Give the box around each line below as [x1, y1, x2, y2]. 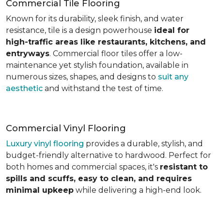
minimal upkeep [6, 185, 74, 195]
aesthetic [6, 83, 43, 93]
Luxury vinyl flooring [6, 139, 84, 148]
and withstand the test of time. [43, 83, 163, 93]
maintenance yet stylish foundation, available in [6, 60, 188, 70]
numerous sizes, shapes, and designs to [6, 72, 158, 81]
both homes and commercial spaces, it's [6, 162, 160, 171]
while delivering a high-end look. [74, 185, 201, 195]
